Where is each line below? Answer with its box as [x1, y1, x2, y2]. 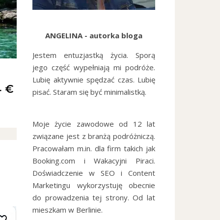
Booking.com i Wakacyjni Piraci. [32, 155, 155, 165]
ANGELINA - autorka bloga [45, 30, 142, 40]
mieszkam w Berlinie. [32, 204, 103, 215]
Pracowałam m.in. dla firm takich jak [32, 143, 155, 153]
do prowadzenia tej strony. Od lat [32, 192, 155, 202]
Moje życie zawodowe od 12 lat [32, 118, 155, 129]
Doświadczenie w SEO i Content [32, 167, 155, 178]
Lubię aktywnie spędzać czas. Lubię [32, 74, 155, 84]
